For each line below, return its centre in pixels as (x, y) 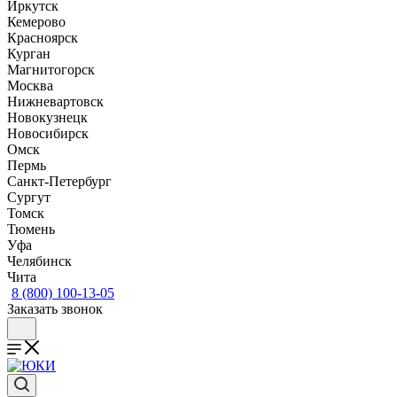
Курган (29, 53)
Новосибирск (48, 133)
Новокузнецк (47, 117)
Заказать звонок (55, 308)
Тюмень (31, 229)
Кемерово (36, 21)
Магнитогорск (51, 69)
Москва (30, 85)
